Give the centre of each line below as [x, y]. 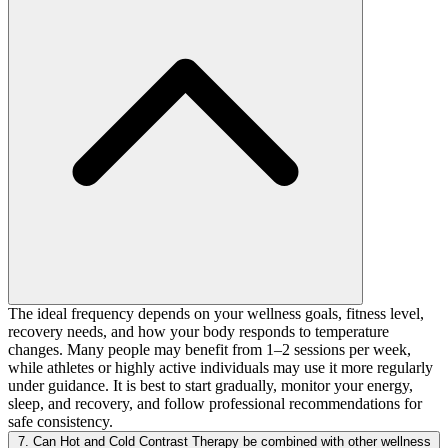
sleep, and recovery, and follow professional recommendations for [215, 404]
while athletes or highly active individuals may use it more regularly [220, 368]
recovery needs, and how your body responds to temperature [198, 332]
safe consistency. [60, 422]
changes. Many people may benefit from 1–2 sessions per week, [209, 350]
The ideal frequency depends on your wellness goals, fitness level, [216, 314]
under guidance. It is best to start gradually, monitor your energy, [210, 386]
